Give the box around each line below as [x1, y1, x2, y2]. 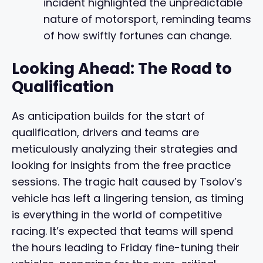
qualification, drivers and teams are [12, 125, 199, 140]
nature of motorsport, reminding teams [43, 12, 251, 27]
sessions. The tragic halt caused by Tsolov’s [12, 174, 242, 190]
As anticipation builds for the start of [12, 109, 205, 124]
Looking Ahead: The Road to [12, 58, 232, 80]
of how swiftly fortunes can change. [43, 28, 231, 43]
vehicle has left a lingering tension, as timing [12, 191, 244, 206]
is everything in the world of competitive [12, 207, 222, 222]
